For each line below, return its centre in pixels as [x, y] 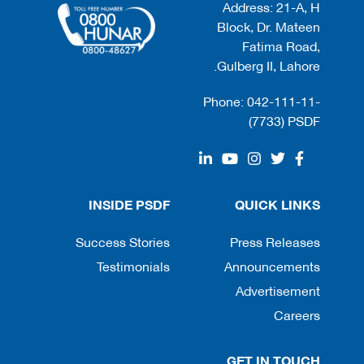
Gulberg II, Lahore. [269, 65]
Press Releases [275, 241]
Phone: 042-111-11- [262, 100]
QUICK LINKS [278, 204]
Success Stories [123, 241]
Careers [297, 314]
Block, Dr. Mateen [269, 26]
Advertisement [278, 290]
